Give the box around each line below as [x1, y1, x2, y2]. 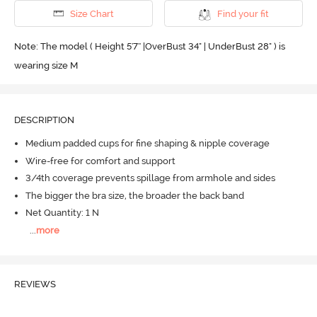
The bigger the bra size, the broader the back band [25, 190, 244, 201]
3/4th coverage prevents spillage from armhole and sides [25, 173, 275, 184]
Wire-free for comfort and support [25, 155, 175, 166]
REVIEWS [13, 279, 56, 290]
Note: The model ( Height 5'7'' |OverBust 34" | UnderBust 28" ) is [13, 40, 285, 52]
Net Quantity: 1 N [25, 207, 99, 219]
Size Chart [69, 8, 114, 19]
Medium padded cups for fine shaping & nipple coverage [25, 138, 270, 149]
